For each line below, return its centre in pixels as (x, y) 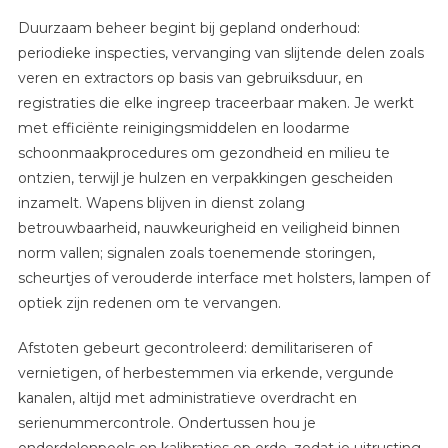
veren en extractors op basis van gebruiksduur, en (190, 77)
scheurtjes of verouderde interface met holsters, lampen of (223, 277)
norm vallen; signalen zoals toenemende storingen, (196, 252)
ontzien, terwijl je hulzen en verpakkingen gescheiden (205, 177)
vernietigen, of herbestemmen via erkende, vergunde (205, 372)
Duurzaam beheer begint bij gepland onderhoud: (188, 27)
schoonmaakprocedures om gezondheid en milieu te (203, 152)
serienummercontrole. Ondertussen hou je (166, 422)
